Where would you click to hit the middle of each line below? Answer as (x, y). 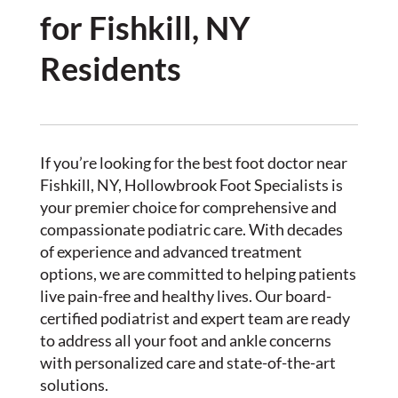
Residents (110, 68)
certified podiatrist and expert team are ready (195, 318)
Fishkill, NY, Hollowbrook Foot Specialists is (191, 185)
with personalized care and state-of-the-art (187, 362)
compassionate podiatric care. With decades (191, 229)
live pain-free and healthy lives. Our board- (185, 296)
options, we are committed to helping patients (198, 274)
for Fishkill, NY (145, 28)
